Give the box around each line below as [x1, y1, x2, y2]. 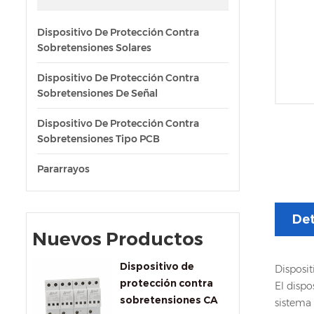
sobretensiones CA [119, 294, 218, 306]
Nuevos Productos [32, 228, 203, 250]
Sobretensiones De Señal [37, 87, 158, 100]
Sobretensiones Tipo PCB [37, 132, 160, 145]
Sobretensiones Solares [37, 41, 151, 54]
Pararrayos [37, 163, 90, 175]
